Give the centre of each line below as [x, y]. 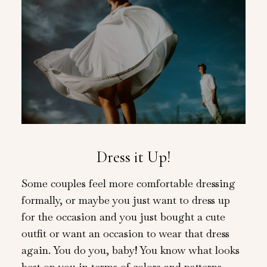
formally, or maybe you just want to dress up [125, 200]
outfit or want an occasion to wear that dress [125, 233]
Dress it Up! [133, 157]
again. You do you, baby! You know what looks [130, 250]
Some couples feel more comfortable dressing [128, 183]
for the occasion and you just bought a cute [123, 216]
